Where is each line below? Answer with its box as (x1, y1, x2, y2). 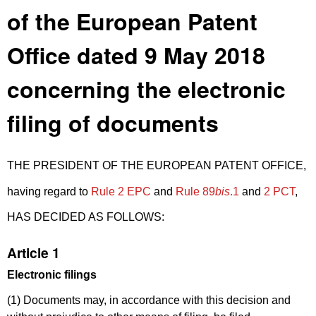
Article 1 (7, 242, 60, 262)
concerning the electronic (7, 73, 286, 105)
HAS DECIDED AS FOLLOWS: (7, 211, 164, 224)
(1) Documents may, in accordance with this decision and (7, 294, 291, 307)
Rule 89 (176, 185, 215, 197)
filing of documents (7, 107, 219, 139)
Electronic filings (7, 268, 97, 281)
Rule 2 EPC (91, 185, 151, 197)
